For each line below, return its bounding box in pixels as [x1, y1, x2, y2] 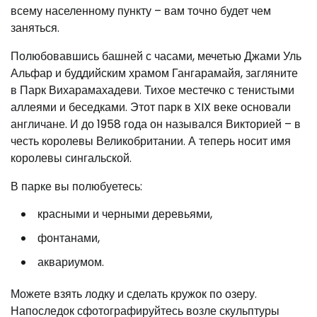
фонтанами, [38, 230, 100, 247]
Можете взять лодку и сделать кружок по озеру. [11, 286, 257, 303]
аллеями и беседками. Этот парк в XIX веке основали [11, 99, 291, 116]
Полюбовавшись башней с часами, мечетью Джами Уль [11, 48, 301, 65]
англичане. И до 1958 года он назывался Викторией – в [11, 116, 301, 133]
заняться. [11, 20, 59, 37]
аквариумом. [38, 254, 104, 271]
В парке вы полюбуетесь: [11, 178, 142, 195]
